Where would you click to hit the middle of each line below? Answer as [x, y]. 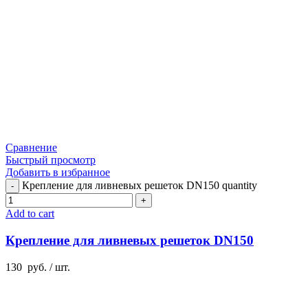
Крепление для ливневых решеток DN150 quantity [140, 186]
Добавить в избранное [58, 173]
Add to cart [30, 214]
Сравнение [31, 148]
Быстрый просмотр [51, 160]
